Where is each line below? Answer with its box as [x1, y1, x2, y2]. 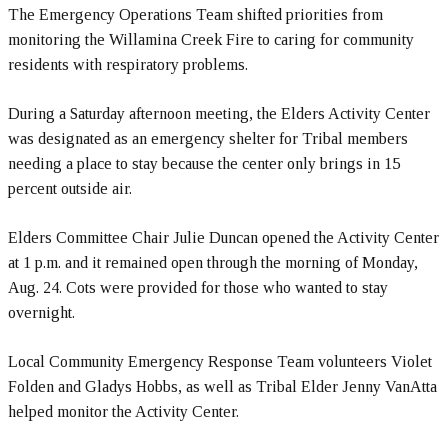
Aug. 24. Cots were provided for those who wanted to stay [8, 279, 388, 296]
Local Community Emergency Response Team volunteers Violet [8, 353, 432, 370]
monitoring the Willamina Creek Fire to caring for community [8, 31, 414, 48]
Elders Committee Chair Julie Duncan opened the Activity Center [8, 229, 439, 246]
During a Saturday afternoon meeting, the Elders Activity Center [8, 105, 430, 122]
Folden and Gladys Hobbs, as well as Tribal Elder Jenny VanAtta [8, 378, 437, 395]
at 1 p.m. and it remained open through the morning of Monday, [8, 254, 418, 271]
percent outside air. [8, 180, 132, 197]
